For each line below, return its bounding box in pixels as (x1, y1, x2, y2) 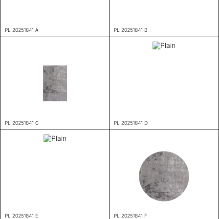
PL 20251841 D (114, 119, 148, 126)
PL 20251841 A (5, 26, 39, 33)
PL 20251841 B (114, 26, 148, 33)
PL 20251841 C (5, 119, 39, 126)
